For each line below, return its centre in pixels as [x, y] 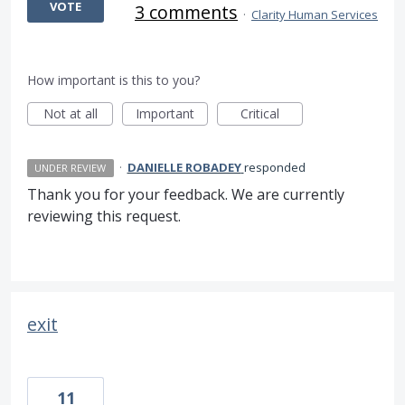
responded [274, 168]
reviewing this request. [104, 217]
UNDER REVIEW [71, 168]
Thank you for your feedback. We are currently [186, 195]
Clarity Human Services [315, 15]
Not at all [70, 114]
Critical [260, 114]
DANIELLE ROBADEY [184, 168]
